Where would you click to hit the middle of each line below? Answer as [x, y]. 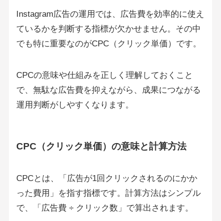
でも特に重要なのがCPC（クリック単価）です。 [109, 43]
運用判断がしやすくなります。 [75, 105]
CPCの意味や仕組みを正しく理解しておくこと [104, 75]
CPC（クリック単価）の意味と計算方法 [101, 146]
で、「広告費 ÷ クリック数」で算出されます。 [105, 208]
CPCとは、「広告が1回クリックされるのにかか [107, 179]
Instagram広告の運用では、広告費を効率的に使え [110, 14]
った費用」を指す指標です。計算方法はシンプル [108, 193]
